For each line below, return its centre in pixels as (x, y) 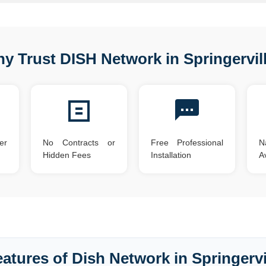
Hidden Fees (67, 155)
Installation (171, 155)
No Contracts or (79, 142)
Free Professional (187, 142)
